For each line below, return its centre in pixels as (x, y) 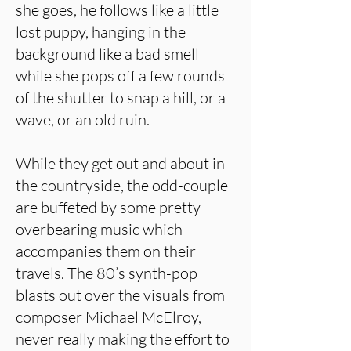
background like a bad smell (107, 54)
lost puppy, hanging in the (101, 32)
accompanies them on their (106, 251)
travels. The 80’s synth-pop (107, 273)
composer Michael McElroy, (109, 317)
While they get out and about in (120, 163)
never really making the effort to (123, 339)
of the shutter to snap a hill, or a (121, 98)
